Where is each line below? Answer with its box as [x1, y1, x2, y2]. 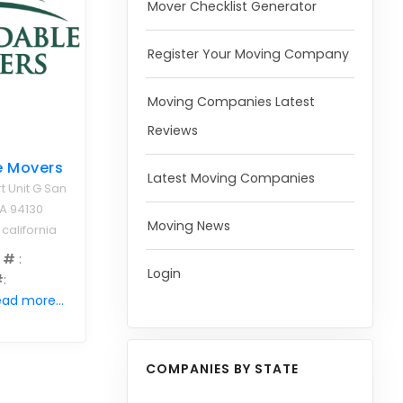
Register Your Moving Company [147, 45, 349, 63]
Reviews [147, 121, 198, 139]
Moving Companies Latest [147, 93, 315, 111]
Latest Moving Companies [147, 169, 315, 187]
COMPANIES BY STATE [145, 360, 299, 379]
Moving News [147, 217, 230, 235]
